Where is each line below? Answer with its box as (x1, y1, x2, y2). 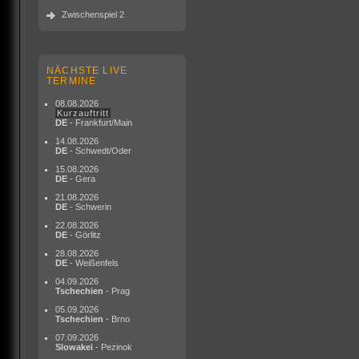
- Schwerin (67, 202, 111, 212)
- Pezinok (93, 342, 132, 352)
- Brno (103, 314, 130, 324)
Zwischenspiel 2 (62, 10, 124, 19)
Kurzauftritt (57, 108, 109, 118)
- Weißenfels (67, 258, 119, 268)
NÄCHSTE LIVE (46, 65, 128, 75)
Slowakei (55, 342, 93, 352)
